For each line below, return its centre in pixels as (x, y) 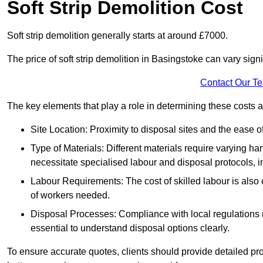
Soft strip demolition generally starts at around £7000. (117, 36)
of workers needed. (70, 195)
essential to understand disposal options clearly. (130, 228)
